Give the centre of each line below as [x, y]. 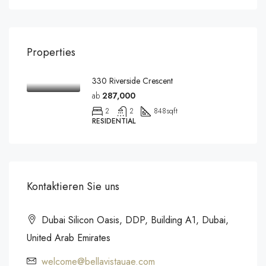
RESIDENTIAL [114, 121]
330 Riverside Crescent [132, 81]
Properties [51, 52]
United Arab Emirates [69, 238]
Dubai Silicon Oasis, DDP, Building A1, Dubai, [134, 220]
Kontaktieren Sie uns [73, 186]
